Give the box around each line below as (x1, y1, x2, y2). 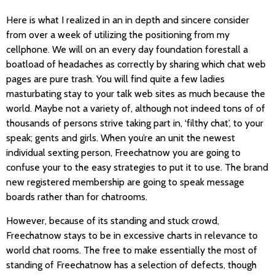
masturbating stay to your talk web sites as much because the (6, 88, 265, 100)
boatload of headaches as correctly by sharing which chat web (6, 58, 266, 71)
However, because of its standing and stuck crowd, (6, 214, 219, 227)
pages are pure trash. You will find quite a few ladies (6, 73, 225, 85)
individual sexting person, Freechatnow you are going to (6, 147, 241, 159)
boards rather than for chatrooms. (6, 191, 147, 203)
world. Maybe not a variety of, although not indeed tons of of (6, 103, 265, 115)
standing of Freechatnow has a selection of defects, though (6, 258, 257, 271)
